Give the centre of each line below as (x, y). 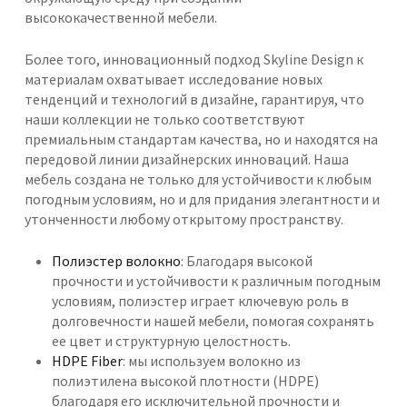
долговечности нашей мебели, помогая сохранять (213, 321)
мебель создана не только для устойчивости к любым (198, 179)
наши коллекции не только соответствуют (164, 119)
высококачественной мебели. (120, 18)
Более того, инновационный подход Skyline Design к (194, 60)
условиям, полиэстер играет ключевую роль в (200, 301)
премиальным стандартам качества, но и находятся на (201, 139)
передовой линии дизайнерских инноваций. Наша (186, 159)
